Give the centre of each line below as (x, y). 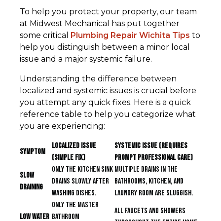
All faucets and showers (150, 211)
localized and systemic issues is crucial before (108, 91)
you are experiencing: (62, 126)
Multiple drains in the (146, 170)
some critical (45, 36)
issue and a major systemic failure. (86, 59)
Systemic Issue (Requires (151, 146)
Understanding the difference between (98, 79)
